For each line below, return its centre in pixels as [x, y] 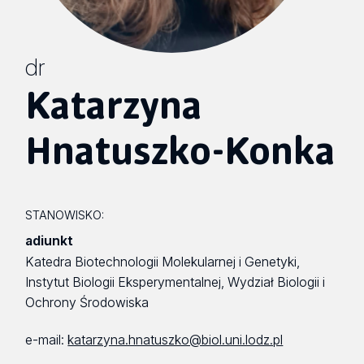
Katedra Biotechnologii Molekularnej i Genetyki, [163, 262]
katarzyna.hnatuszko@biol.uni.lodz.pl [175, 340]
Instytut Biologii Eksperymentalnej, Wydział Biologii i [175, 282]
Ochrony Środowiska [87, 302]
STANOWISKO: [65, 214]
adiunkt [50, 240]
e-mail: [47, 340]
